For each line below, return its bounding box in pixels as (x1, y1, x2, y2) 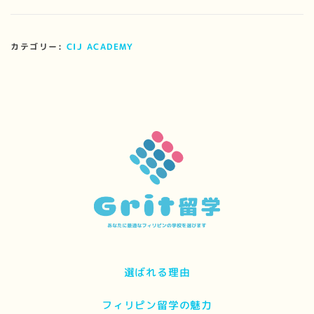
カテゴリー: (11, 40, 67, 53)
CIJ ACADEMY (66, 40, 133, 53)
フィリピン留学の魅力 (102, 297, 212, 313)
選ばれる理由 (123, 264, 191, 280)
